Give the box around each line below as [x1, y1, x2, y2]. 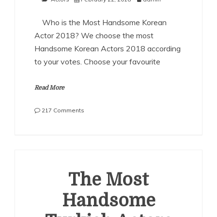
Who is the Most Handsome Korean [34, 17, 167, 27]
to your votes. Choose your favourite [34, 57, 160, 66]
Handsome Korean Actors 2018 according [34, 44, 181, 53]
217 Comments [42, 107, 84, 114]
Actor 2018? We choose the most [34, 31, 154, 40]
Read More [34, 84, 64, 91]
